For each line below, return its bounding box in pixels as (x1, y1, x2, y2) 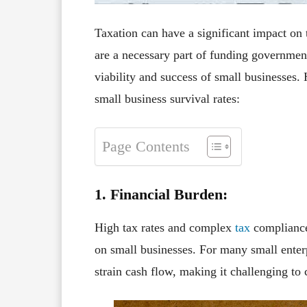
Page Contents (102, 138, 190, 156)
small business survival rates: (95, 91, 240, 106)
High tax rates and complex (95, 220, 235, 234)
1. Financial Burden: (95, 185, 228, 203)
